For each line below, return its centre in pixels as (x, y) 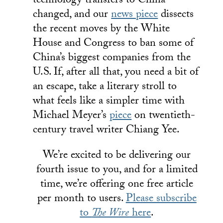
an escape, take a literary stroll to (105, 87)
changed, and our (72, 15)
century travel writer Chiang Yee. (107, 131)
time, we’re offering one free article (117, 185)
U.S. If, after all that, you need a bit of (116, 73)
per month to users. (81, 199)
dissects (176, 15)
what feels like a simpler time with (109, 102)
